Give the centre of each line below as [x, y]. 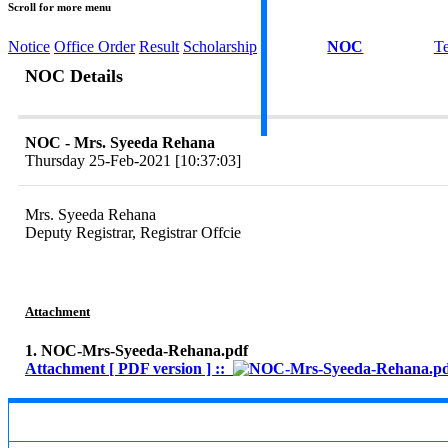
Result [159, 47]
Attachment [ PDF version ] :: [129, 369]
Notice [29, 47]
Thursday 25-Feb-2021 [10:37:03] [133, 161]
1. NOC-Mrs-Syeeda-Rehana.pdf [136, 351]
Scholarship [220, 47]
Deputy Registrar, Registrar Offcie [133, 233]
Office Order [94, 47]
